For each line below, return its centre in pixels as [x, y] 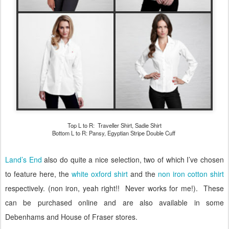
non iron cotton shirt [191, 174]
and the [143, 174]
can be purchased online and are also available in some [114, 202]
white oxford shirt [100, 174]
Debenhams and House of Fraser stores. [71, 216]
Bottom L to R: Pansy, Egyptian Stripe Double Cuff [114, 133]
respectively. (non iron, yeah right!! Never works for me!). [101, 188]
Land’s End [24, 159]
